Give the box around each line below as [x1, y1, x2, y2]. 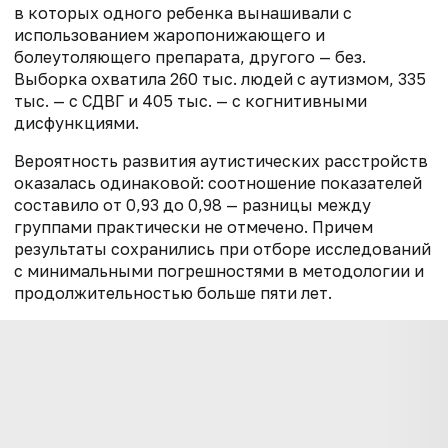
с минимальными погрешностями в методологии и [14, 260, 424, 281]
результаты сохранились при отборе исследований [14, 238, 431, 259]
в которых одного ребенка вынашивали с [14, 2, 352, 23]
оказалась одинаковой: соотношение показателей [14, 172, 422, 193]
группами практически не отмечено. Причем [14, 216, 373, 237]
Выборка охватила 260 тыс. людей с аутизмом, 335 [14, 68, 426, 89]
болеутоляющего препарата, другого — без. [14, 46, 366, 67]
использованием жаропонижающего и [14, 24, 325, 45]
